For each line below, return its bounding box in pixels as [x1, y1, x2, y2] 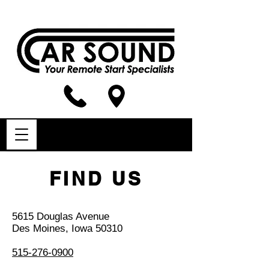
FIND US [49, 168, 144, 190]
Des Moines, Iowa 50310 [12, 223, 122, 234]
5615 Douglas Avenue [12, 211, 109, 222]
